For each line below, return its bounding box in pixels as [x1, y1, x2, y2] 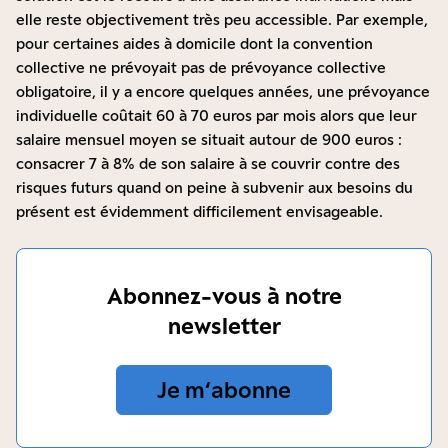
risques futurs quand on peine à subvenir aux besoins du [16, 179, 413, 197]
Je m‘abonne [157, 376, 291, 404]
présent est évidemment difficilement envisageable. [16, 203, 383, 221]
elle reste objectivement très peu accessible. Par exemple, [16, 11, 428, 29]
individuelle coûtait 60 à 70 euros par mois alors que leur [16, 107, 417, 125]
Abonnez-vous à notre [106, 282, 342, 310]
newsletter [167, 312, 281, 340]
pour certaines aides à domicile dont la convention [16, 35, 373, 53]
